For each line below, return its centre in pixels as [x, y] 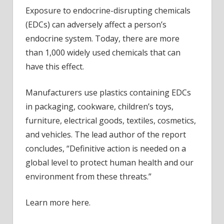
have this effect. [55, 67]
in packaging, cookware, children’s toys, [99, 107]
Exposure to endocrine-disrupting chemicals [108, 11]
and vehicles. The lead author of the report [106, 135]
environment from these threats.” [88, 177]
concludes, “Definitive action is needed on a [106, 149]
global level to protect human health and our [109, 163]
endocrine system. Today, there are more [102, 39]
